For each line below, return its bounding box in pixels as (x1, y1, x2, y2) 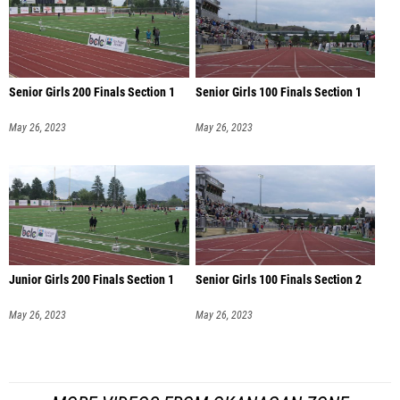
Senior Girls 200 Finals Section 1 (9, 84, 175, 100)
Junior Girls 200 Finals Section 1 (9, 272, 174, 288)
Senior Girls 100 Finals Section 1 (195, 84, 362, 100)
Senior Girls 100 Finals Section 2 (195, 272, 362, 288)
